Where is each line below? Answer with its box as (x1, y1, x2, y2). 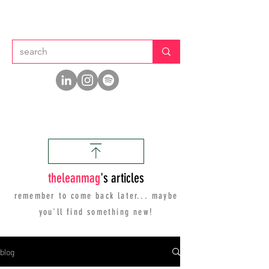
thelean (48, 170, 81, 186)
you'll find (38, 207, 88, 217)
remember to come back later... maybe (14, 190, 178, 201)
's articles (100, 170, 144, 186)
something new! (87, 207, 154, 217)
